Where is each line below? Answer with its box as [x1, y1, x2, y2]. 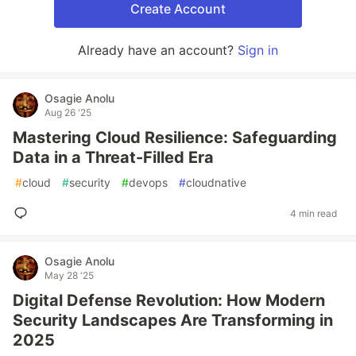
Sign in [238, 42, 278, 58]
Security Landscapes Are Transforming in [13, 311, 333, 330]
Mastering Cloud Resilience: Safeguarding [13, 128, 337, 147]
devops [129, 176, 168, 189]
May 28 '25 [44, 269, 94, 281]
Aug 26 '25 [44, 106, 91, 118]
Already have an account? [78, 42, 238, 58]
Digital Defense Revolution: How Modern [13, 291, 325, 310]
